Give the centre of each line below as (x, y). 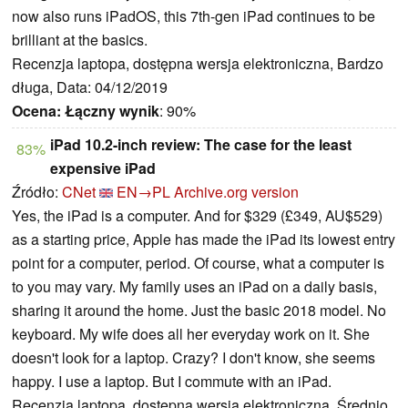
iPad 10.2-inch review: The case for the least (201, 145)
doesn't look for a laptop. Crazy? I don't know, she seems (194, 358)
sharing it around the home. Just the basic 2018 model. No (199, 311)
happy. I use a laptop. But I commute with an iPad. (172, 382)
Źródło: (37, 192)
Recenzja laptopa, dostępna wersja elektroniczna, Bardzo (198, 64)
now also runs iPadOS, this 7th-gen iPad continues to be (194, 16)
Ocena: (36, 111)
